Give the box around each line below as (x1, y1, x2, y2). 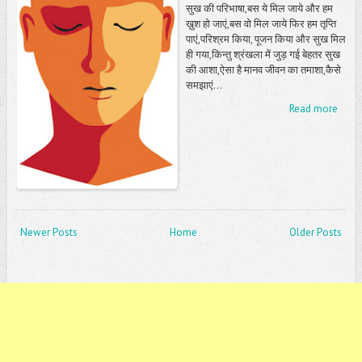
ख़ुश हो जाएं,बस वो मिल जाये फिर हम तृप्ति (185, 16, 336, 31)
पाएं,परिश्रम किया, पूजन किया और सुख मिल (185, 32, 346, 46)
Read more (289, 101, 339, 116)
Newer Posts (19, 225, 78, 240)
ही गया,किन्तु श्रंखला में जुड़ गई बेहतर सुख (185, 47, 340, 61)
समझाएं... (185, 78, 222, 92)
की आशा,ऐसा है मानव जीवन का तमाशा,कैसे (185, 62, 341, 77)
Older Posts (289, 225, 343, 240)
